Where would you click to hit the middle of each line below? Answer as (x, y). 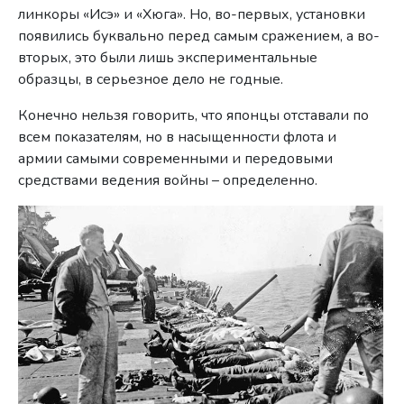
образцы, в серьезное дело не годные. (151, 80)
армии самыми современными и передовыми (176, 159)
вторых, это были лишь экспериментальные (168, 58)
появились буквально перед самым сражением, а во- (199, 37)
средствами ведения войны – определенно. (168, 181)
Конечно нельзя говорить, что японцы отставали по (194, 116)
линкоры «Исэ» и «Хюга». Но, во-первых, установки (192, 15)
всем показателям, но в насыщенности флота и (178, 138)
